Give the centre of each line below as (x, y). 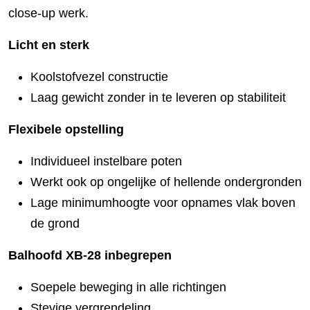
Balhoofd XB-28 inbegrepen (90, 256)
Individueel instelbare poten (106, 162)
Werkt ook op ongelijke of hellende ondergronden (166, 182)
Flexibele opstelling (66, 130)
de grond (55, 224)
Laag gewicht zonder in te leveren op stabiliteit (158, 98)
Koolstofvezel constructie (99, 77)
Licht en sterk (49, 45)
